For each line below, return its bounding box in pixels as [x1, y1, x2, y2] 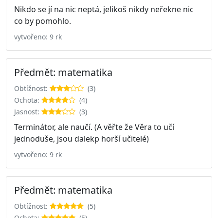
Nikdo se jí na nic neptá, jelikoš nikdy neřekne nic [14, 3, 194, 15]
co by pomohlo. [14, 15, 71, 26]
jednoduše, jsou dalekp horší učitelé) [14, 133, 149, 144]
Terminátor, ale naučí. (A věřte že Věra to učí [14, 121, 174, 132]
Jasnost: [14, 107, 41, 116]
